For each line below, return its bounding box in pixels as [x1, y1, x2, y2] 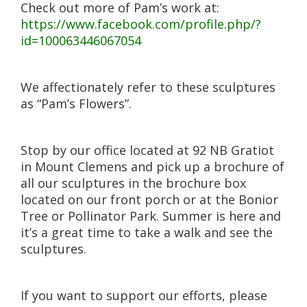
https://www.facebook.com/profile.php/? [21, 15, 261, 32]
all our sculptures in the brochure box [21, 174, 246, 191]
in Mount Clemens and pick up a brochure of [21, 158, 284, 175]
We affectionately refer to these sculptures [21, 78, 275, 95]
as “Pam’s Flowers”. [21, 95, 132, 112]
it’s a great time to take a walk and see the [21, 223, 273, 241]
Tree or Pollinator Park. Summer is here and [21, 207, 281, 224]
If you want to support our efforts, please [21, 286, 267, 304]
